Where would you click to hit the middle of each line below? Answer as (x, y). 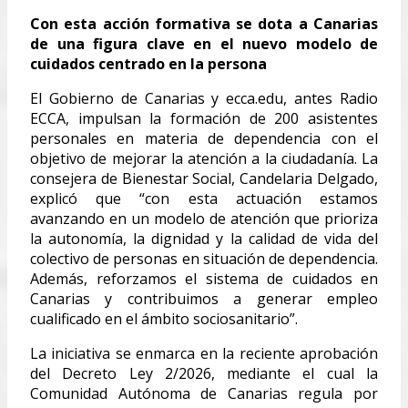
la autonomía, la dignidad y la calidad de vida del (204, 238)
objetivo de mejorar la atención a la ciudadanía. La (204, 158)
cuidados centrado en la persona (148, 63)
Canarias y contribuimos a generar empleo (204, 298)
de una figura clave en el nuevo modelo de (204, 43)
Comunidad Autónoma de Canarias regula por (204, 393)
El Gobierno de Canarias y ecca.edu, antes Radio (204, 98)
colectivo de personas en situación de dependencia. (204, 258)
